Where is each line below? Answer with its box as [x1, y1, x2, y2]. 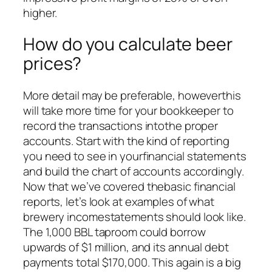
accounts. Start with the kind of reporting [23, 132, 229, 149]
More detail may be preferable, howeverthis [23, 87, 241, 103]
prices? [23, 52, 82, 76]
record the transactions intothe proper [23, 117, 219, 134]
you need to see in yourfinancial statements [23, 148, 246, 164]
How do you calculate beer [23, 32, 233, 56]
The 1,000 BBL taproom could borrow [23, 223, 206, 240]
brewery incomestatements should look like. [23, 208, 246, 225]
